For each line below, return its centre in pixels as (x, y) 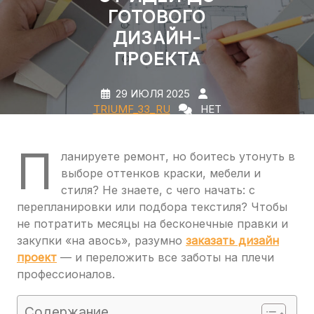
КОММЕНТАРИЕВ (125, 124)
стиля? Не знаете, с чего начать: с (158, 190)
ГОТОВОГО (157, 17)
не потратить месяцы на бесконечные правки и (152, 224)
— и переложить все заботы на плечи (165, 257)
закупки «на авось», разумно (101, 240)
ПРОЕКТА (157, 59)
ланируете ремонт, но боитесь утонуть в (178, 156)
